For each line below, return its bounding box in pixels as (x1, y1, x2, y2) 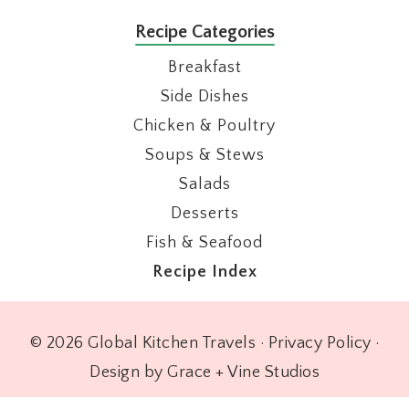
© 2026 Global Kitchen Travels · (29, 334, 268, 353)
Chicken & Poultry (133, 117, 276, 136)
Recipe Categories (134, 22, 275, 43)
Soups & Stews (144, 146, 265, 165)
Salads (178, 175, 231, 194)
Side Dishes (160, 88, 249, 107)
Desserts (170, 204, 239, 224)
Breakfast (167, 58, 242, 78)
